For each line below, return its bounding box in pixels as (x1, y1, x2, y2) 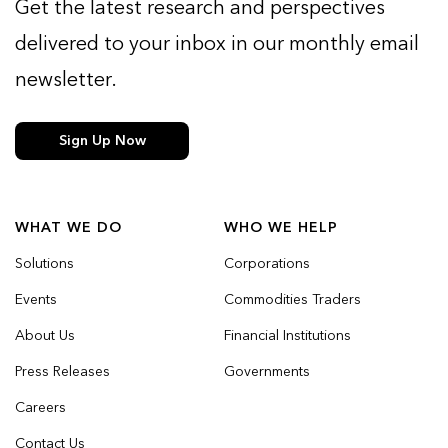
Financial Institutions (223, 326, 351, 346)
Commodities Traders (223, 290, 361, 310)
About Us (15, 326, 76, 346)
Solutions (15, 254, 75, 274)
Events (15, 290, 58, 310)
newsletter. (15, 67, 118, 94)
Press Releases (15, 362, 111, 382)
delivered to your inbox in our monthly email (15, 31, 420, 58)
